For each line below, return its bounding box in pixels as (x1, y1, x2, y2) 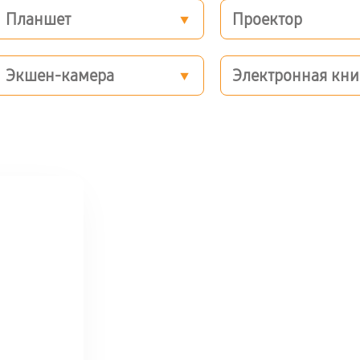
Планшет (5, 10, 71, 29)
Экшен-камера (5, 66, 114, 85)
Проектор (232, 10, 303, 29)
